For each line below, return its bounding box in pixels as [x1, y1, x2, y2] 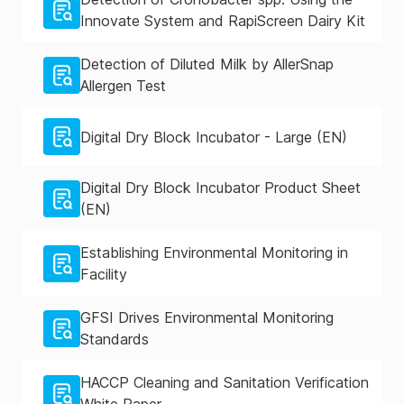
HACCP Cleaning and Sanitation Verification [80, 373, 369, 391]
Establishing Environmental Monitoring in [80, 243, 348, 262]
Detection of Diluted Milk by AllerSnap [80, 55, 334, 73]
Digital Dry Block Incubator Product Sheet [80, 179, 361, 197]
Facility [80, 265, 127, 283]
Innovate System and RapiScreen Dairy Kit [80, 12, 365, 30]
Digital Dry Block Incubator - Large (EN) [80, 127, 347, 146]
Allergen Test [80, 77, 166, 95]
